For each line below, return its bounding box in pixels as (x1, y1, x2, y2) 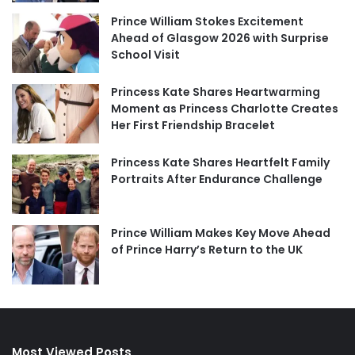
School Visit (111, 46, 180, 63)
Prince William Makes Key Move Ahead (111, 224, 330, 241)
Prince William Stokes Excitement (111, 13, 303, 29)
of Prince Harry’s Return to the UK (111, 241, 303, 258)
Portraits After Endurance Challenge (111, 170, 323, 187)
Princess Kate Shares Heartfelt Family (111, 154, 330, 170)
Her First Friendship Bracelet (111, 116, 275, 133)
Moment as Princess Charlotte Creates (111, 100, 338, 116)
